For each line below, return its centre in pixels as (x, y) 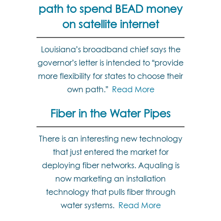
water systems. (89, 205)
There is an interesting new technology (110, 139)
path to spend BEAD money (110, 9)
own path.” (89, 89)
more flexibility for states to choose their (110, 76)
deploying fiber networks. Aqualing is (110, 165)
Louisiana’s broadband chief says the (110, 49)
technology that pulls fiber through (110, 192)
